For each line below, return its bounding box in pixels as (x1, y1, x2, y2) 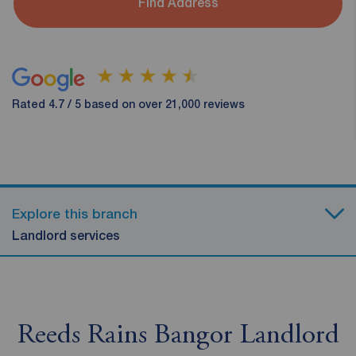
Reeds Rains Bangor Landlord (17, 322, 339, 350)
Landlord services (12, 227, 120, 243)
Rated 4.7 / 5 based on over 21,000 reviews (12, 97, 245, 110)
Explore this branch (12, 205, 137, 222)
